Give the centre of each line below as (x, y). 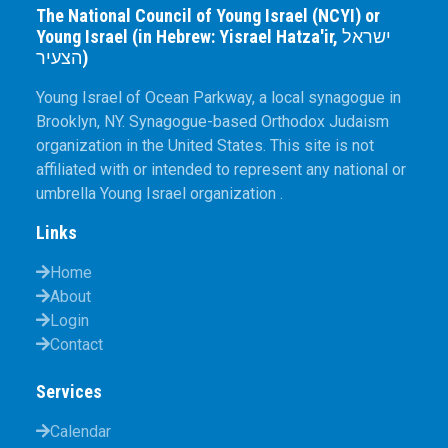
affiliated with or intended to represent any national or (221, 169)
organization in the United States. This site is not (205, 145)
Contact (76, 344)
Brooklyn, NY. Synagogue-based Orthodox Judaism (212, 121)
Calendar (80, 431)
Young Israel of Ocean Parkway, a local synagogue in (218, 97)
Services (69, 391)
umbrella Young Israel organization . (159, 193)
